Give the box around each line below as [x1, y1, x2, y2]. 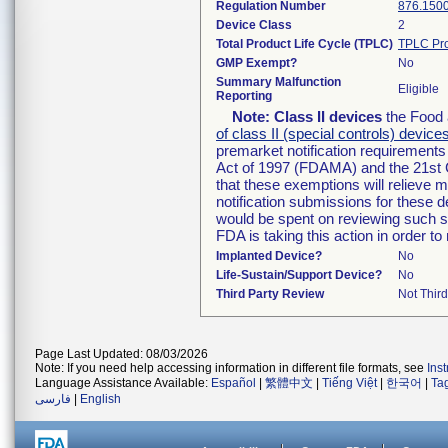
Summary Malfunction [216, 75, 341, 89]
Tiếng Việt [322, 376, 377, 390]
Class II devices [274, 108, 382, 125]
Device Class [216, 18, 292, 32]
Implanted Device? [216, 249, 322, 263]
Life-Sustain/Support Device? [216, 268, 382, 282]
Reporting [216, 89, 272, 103]
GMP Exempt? [216, 56, 297, 70]
